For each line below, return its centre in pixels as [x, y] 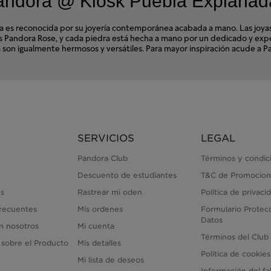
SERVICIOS [106, 139]
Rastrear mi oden [109, 192]
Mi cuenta [96, 226]
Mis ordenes [100, 209]
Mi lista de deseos [110, 260]
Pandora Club [102, 158]
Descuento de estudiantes [127, 175]
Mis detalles [99, 243]
